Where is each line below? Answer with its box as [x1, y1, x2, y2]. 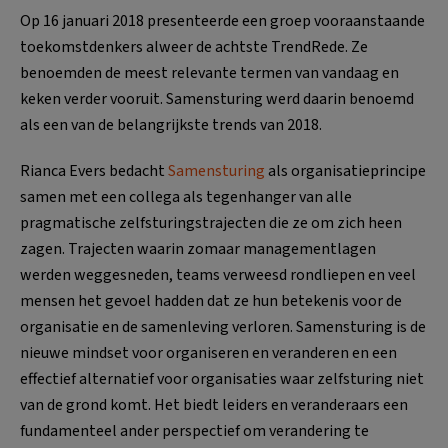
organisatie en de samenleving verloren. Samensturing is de [20, 316, 426, 339]
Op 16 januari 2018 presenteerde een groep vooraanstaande [20, 10, 425, 33]
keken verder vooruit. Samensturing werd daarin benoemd [20, 88, 414, 111]
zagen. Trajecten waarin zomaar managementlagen [20, 238, 376, 261]
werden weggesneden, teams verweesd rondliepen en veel [20, 264, 416, 287]
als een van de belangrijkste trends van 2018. [20, 114, 322, 137]
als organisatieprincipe [265, 160, 426, 183]
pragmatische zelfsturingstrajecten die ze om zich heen [20, 212, 402, 235]
